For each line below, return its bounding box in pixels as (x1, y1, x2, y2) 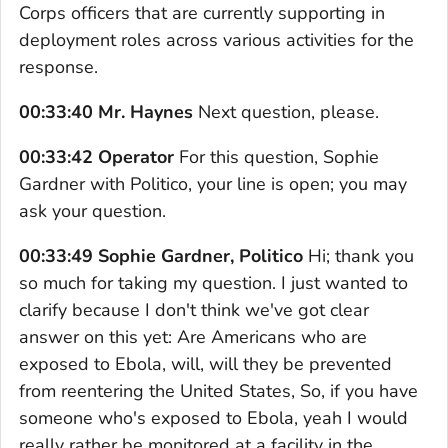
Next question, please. (193, 99, 379, 124)
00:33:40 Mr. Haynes (19, 99, 193, 124)
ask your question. (19, 198, 166, 223)
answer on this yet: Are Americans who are (19, 324, 367, 349)
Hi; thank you (303, 243, 414, 268)
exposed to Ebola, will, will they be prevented (19, 351, 392, 376)
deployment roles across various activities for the (19, 27, 414, 52)
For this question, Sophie (174, 144, 379, 169)
